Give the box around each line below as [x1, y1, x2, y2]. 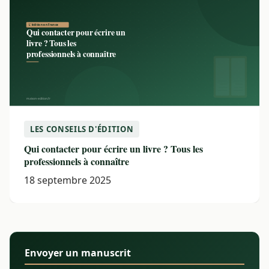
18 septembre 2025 [24, 173, 111, 187]
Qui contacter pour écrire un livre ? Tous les [24, 141, 203, 156]
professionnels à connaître [24, 154, 129, 168]
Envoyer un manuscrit [25, 246, 131, 259]
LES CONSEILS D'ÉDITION [30, 123, 134, 134]
